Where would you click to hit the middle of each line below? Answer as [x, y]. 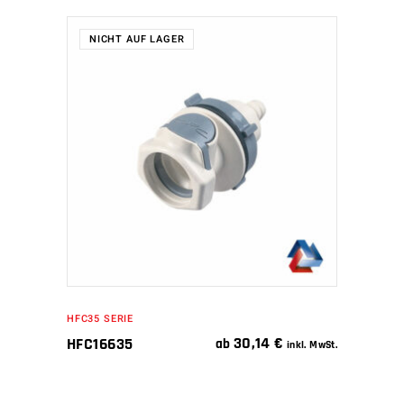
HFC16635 [100, 344]
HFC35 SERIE [101, 319]
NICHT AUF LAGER [137, 40]
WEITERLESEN [189, 151]
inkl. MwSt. [312, 345]
